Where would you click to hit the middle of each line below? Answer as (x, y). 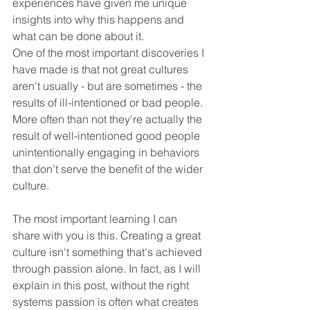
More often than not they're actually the (109, 119)
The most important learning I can (96, 219)
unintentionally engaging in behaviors (107, 153)
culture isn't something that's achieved (109, 252)
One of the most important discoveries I (110, 53)
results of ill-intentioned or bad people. (109, 103)
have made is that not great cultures (102, 70)
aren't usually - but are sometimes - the (109, 86)
